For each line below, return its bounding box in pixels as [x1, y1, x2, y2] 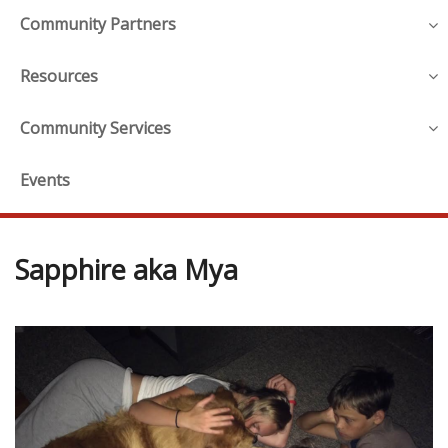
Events [20, 168, 70, 191]
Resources [20, 65, 98, 88]
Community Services [20, 116, 171, 139]
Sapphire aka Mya [15, 250, 238, 288]
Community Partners [20, 13, 176, 36]
